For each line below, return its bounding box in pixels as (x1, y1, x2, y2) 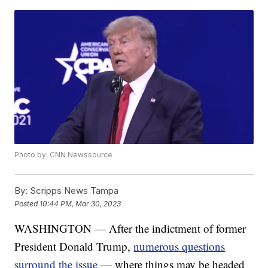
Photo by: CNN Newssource (14, 150, 113, 160)
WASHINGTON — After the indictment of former (14, 221, 246, 236)
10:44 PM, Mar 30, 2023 (39, 199, 121, 208)
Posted (14, 199, 40, 208)
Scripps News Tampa (28, 185, 119, 197)
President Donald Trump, (14, 239, 134, 254)
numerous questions (133, 239, 226, 254)
